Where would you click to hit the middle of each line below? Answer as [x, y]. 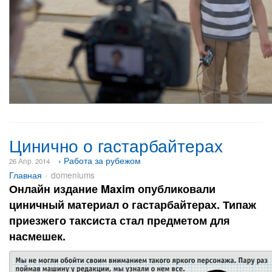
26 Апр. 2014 [29, 161]
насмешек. [37, 236]
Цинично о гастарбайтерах [116, 145]
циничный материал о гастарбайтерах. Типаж [133, 205]
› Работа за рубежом [100, 160]
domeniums [73, 175]
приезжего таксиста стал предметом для [120, 220]
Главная [25, 175]
